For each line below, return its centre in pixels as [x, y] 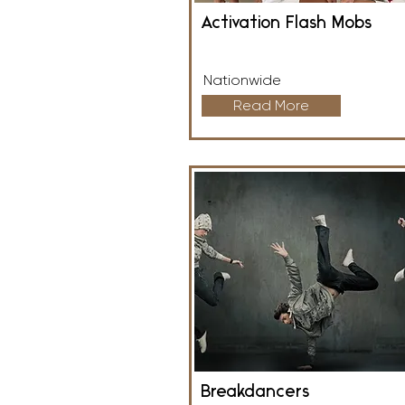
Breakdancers [255, 392]
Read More [271, 105]
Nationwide [242, 80]
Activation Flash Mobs [286, 24]
